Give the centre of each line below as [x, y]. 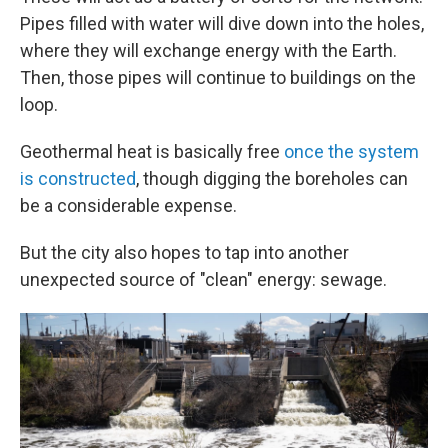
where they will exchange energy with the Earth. [208, 51]
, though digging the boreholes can [272, 179]
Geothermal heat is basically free [152, 152]
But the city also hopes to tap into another [184, 253]
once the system [351, 152]
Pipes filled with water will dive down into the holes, [222, 24]
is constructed [78, 179]
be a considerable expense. [128, 206]
